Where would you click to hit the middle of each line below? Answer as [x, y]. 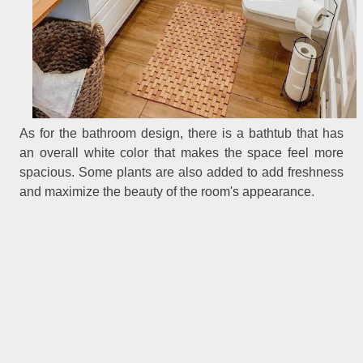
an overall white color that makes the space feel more [181, 153]
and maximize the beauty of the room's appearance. [167, 192]
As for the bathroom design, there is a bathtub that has [181, 134]
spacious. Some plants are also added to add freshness [181, 173]
